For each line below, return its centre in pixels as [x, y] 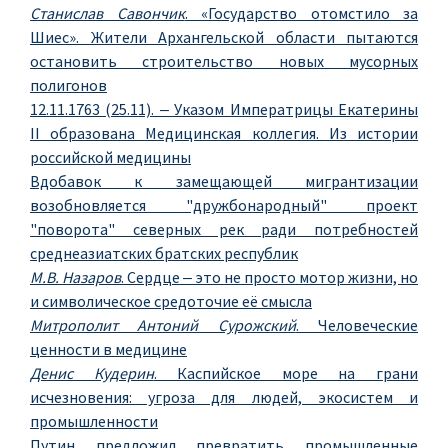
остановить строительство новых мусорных [224, 61]
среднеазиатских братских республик [164, 253]
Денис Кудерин [92, 373]
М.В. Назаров [75, 277]
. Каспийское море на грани [286, 373]
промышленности [94, 421]
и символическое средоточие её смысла [171, 301]
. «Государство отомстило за [301, 13]
